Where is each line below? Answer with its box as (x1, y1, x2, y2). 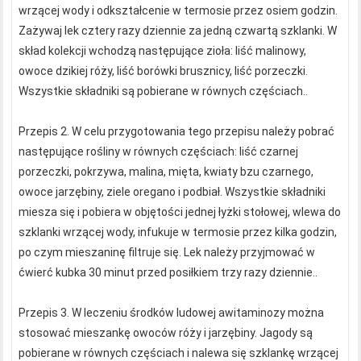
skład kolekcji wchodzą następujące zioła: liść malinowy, (19, 44, 307, 58)
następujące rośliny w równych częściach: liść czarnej (19, 145, 299, 159)
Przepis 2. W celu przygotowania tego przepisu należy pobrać (19, 125, 335, 139)
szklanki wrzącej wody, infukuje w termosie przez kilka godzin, (19, 226, 338, 239)
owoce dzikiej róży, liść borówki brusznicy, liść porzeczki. (19, 64, 309, 78)
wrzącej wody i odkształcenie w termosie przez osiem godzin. (19, 4, 338, 18)
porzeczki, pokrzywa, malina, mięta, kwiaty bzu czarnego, (19, 165, 314, 179)
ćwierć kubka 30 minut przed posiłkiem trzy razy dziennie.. (19, 266, 318, 280)
